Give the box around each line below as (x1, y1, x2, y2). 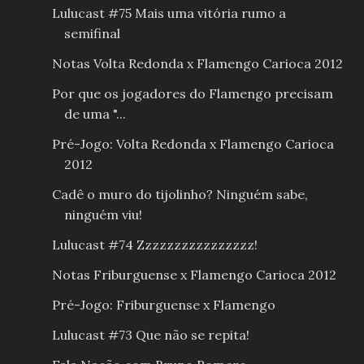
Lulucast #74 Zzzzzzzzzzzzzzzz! (51, 236, 258, 253)
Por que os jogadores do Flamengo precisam (51, 85, 333, 102)
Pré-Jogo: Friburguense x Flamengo (51, 297, 275, 314)
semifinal (63, 25, 120, 42)
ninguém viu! (63, 206, 142, 223)
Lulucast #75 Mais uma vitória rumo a (51, 5, 286, 22)
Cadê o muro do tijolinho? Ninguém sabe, (51, 186, 308, 203)
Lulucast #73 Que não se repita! (51, 327, 249, 344)
